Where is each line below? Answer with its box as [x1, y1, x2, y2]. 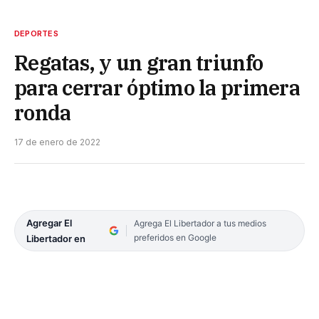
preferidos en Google [133, 231, 216, 243]
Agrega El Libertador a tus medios [133, 217, 266, 229]
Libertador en [26, 232, 85, 244]
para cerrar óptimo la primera [14, 73, 300, 101]
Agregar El [26, 216, 72, 229]
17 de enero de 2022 [14, 136, 100, 147]
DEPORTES [14, 28, 58, 38]
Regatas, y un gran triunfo [14, 48, 263, 76]
